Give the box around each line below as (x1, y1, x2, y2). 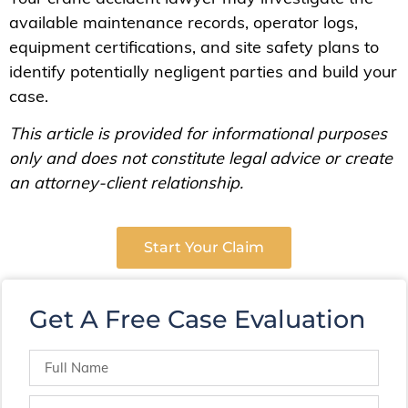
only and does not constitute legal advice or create (9, 148, 393, 169)
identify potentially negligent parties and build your (9, 60, 397, 82)
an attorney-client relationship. (9, 172, 243, 194)
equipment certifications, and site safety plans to (9, 36, 379, 57)
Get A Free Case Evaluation (29, 303, 365, 334)
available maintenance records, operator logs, (9, 11, 358, 33)
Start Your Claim (144, 238, 264, 256)
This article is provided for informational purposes (9, 123, 387, 145)
